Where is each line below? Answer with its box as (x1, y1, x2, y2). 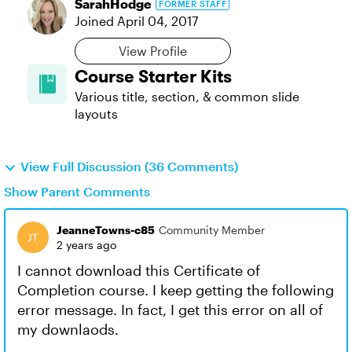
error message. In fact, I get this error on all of (17, 301, 323, 318)
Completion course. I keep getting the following (17, 281, 334, 299)
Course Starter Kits (75, 65, 232, 87)
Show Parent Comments (4, 184, 150, 199)
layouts (75, 106, 118, 121)
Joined (75, 13, 117, 28)
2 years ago (57, 238, 116, 251)
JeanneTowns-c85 (57, 223, 155, 236)
